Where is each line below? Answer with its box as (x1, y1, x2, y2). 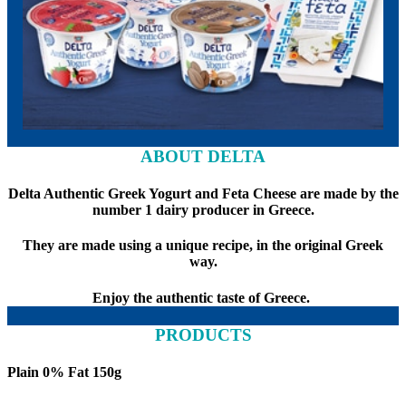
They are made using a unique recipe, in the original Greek (23, 237, 383, 254)
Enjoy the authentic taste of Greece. (92, 289, 314, 305)
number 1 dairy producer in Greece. (92, 201, 314, 217)
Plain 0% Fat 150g (7, 364, 121, 381)
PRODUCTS (154, 324, 252, 344)
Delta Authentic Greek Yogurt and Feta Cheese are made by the (7, 185, 399, 201)
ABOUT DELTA (140, 146, 266, 166)
